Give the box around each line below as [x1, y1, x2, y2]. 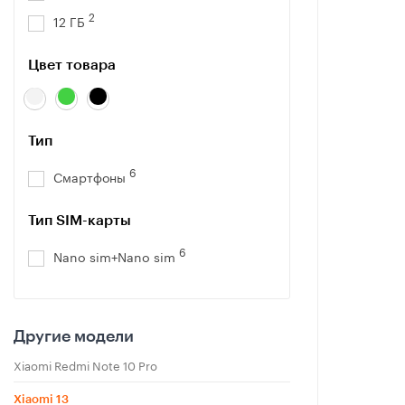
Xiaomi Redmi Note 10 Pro [14, 355, 157, 374]
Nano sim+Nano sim [53, 245, 179, 266]
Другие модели [14, 328, 134, 345]
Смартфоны [53, 165, 129, 186]
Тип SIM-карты [28, 213, 131, 229]
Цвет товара [28, 58, 116, 73]
